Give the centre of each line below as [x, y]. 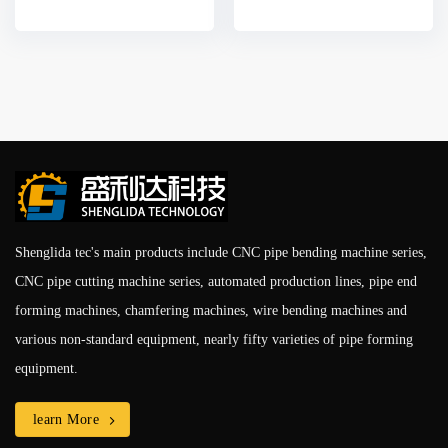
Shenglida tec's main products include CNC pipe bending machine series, [221, 252]
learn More [65, 419]
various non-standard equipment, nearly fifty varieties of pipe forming [214, 339]
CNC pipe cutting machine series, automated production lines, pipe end [216, 281]
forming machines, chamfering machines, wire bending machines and [211, 310]
